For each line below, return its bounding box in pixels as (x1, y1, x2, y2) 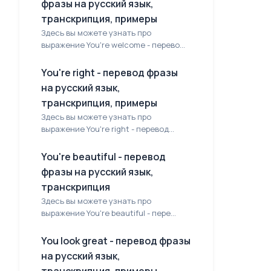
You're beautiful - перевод (41, 150, 166, 163)
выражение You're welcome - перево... (41, 39, 185, 50)
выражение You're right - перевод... (41, 123, 174, 134)
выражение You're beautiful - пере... (41, 207, 176, 218)
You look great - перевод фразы (41, 234, 191, 247)
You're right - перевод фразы (41, 66, 178, 79)
